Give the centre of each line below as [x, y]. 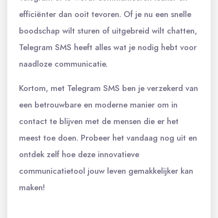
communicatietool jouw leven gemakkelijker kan [106, 171]
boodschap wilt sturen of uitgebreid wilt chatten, [108, 31]
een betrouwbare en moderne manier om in [98, 105]
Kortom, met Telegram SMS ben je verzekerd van [109, 88]
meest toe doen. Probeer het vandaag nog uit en [108, 138]
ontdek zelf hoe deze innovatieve [79, 154]
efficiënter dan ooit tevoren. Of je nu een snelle [105, 14]
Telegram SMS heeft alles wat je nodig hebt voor [108, 47]
